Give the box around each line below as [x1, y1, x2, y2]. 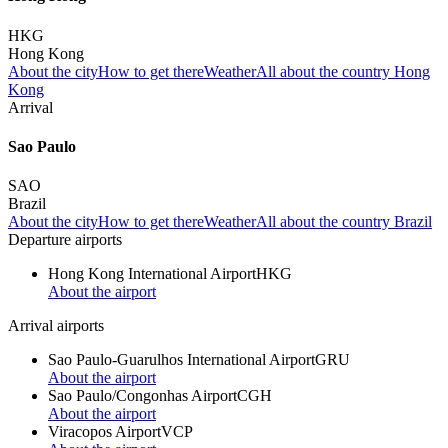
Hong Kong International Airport [48, 265, 256, 283]
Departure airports [8, 231, 122, 249]
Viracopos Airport [48, 423, 161, 441]
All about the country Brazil [256, 213, 432, 231]
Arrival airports [8, 317, 104, 335]
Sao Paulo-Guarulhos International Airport [48, 351, 315, 369]
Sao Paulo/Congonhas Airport [48, 387, 237, 405]
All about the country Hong [256, 62, 430, 80]
